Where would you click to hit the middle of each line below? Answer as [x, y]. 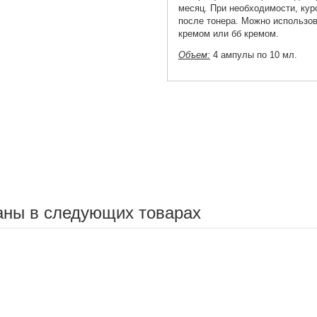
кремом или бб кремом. [228, 34]
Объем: [194, 55]
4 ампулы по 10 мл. [253, 55]
